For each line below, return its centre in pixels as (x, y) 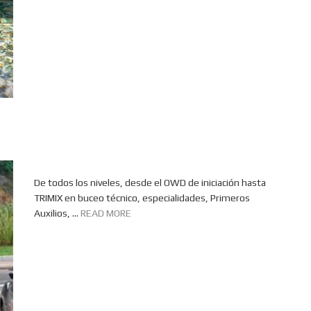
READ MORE (106, 213)
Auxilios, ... (57, 213)
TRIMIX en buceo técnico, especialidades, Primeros (142, 198)
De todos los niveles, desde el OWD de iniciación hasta (150, 183)
